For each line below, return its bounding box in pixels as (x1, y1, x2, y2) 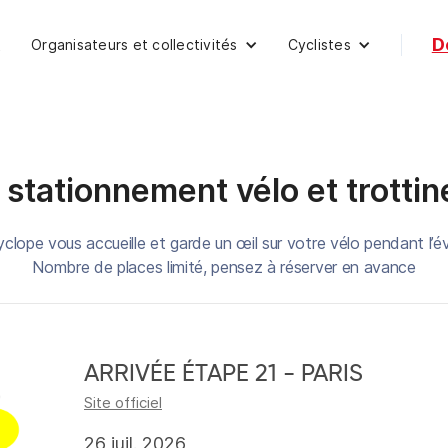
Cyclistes (287, 36, 351, 53)
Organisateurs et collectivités (31, 36, 238, 53)
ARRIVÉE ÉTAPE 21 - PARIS (84, 362, 363, 386)
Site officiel (84, 393, 162, 412)
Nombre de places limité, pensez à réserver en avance (32, 257, 416, 277)
